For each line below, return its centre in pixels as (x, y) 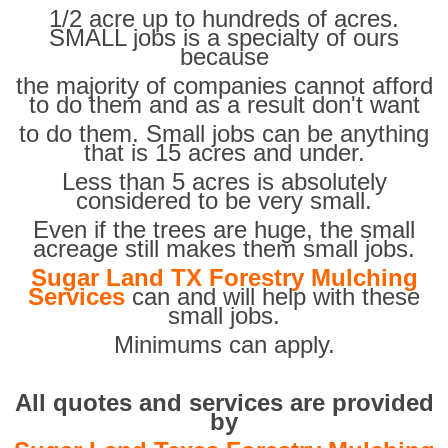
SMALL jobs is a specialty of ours (224, 37)
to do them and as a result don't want (224, 104)
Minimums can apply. (224, 344)
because (224, 56)
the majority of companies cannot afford (224, 85)
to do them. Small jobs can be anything (224, 133)
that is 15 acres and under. (224, 152)
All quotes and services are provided (224, 402)
